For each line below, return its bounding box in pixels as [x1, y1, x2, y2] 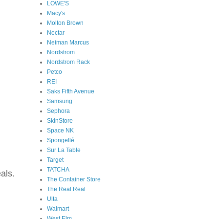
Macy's [47, 9, 65, 17]
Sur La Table [47, 146, 81, 153]
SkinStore [47, 117, 73, 124]
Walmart [47, 205, 69, 212]
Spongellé [47, 136, 74, 144]
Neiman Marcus [47, 39, 89, 46]
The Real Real [47, 185, 86, 193]
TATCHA [47, 166, 69, 173]
